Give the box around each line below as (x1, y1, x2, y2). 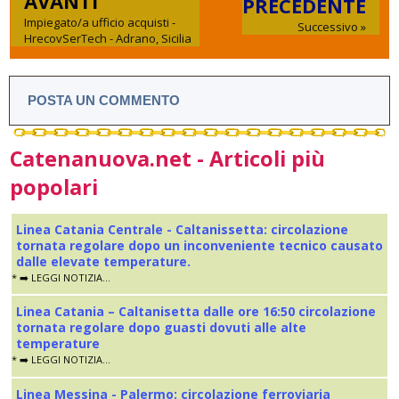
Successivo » (297, 19, 366, 36)
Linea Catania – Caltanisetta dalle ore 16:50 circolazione (16, 303, 376, 321)
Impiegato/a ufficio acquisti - (24, 14, 175, 31)
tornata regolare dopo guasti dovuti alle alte (16, 319, 306, 337)
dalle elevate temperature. (16, 253, 191, 271)
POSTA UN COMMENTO (28, 93, 180, 109)
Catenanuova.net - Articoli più (10, 144, 325, 174)
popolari (10, 173, 98, 202)
